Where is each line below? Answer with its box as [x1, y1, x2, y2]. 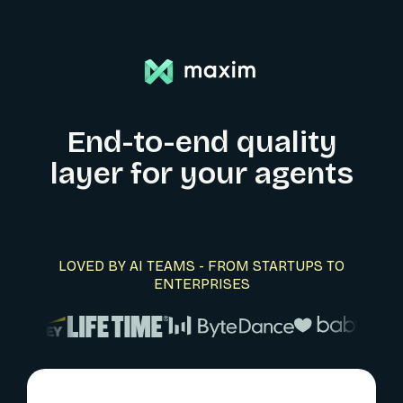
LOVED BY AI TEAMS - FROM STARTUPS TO [58, 256, 345, 274]
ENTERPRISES [153, 274, 250, 292]
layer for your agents [49, 154, 354, 192]
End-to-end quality [66, 122, 337, 160]
